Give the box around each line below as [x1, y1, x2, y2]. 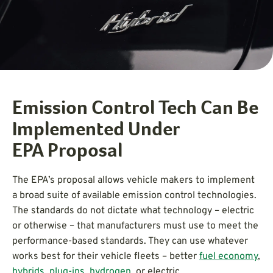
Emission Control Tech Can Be [12, 99, 258, 119]
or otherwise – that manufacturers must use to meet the [12, 219, 258, 232]
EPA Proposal [12, 142, 122, 162]
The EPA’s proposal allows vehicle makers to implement [12, 174, 255, 186]
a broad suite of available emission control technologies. [12, 189, 257, 202]
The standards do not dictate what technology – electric [12, 204, 254, 217]
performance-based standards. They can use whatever [12, 235, 248, 247]
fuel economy [199, 250, 258, 263]
